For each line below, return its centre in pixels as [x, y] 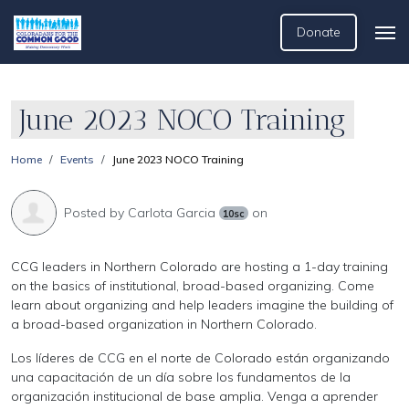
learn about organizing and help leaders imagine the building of [202, 305]
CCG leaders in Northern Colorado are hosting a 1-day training [199, 267]
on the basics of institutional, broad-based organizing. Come [193, 286]
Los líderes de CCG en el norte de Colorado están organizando [200, 358]
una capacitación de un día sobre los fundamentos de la [181, 377]
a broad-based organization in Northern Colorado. [164, 324]
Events [77, 159]
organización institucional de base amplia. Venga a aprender [194, 396]
